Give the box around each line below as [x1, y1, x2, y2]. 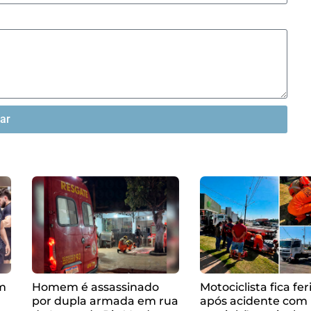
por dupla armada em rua [32, 294, 178, 308]
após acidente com [200, 294, 308, 308]
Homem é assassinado [32, 280, 159, 294]
